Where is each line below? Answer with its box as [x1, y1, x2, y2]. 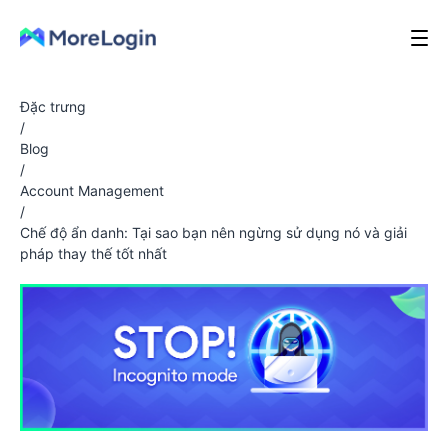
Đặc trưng [20, 98, 86, 115]
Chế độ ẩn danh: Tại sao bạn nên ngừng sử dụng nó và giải [20, 224, 407, 241]
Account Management [20, 182, 164, 199]
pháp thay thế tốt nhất [20, 245, 167, 262]
